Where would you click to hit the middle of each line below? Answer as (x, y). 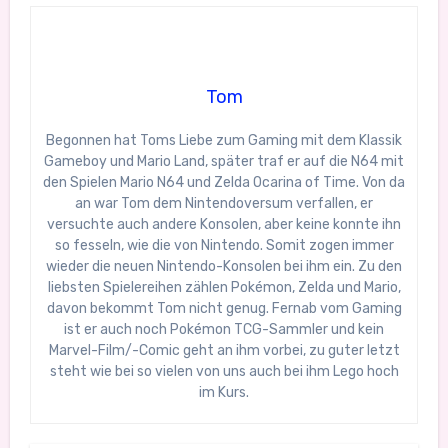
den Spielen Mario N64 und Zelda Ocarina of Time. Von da (224, 183)
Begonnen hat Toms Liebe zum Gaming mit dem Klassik (224, 141)
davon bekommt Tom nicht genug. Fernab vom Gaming (224, 309)
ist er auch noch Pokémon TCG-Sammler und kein (224, 330)
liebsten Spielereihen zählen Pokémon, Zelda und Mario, (224, 288)
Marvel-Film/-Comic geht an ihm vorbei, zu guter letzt (224, 351)
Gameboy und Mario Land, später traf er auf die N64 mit (224, 162)
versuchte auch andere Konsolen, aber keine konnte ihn (224, 225)
